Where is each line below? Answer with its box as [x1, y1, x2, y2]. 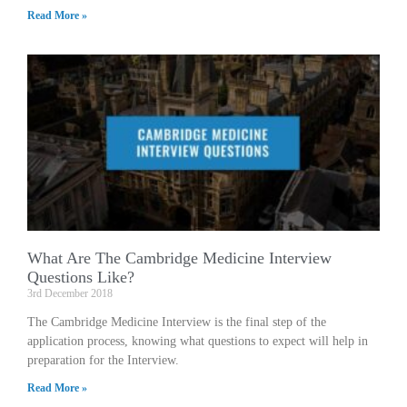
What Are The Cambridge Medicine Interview [27, 248, 332, 267]
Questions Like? [27, 267, 134, 286]
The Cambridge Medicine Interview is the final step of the [27, 314, 326, 329]
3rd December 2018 [27, 286, 113, 300]
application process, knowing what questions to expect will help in [27, 333, 368, 348]
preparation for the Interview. [27, 352, 179, 367]
